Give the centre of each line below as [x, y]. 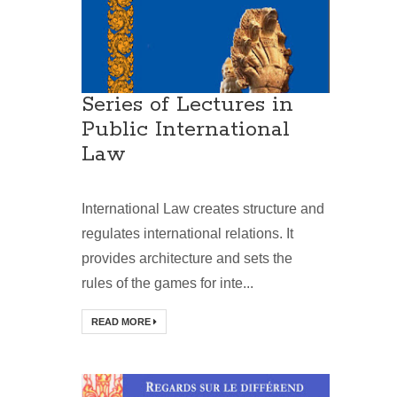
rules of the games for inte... [167, 284]
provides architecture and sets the [187, 259]
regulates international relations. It [187, 234]
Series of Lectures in [187, 105]
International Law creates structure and [203, 209]
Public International [186, 130]
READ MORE [122, 322]
